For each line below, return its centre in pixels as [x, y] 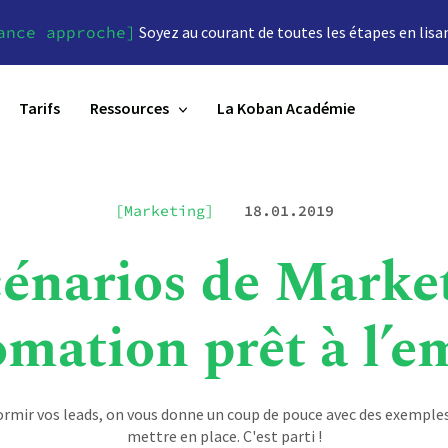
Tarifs [39, 107]
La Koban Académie [286, 107]
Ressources [129, 107]
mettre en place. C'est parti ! [224, 436]
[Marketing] [164, 210]
